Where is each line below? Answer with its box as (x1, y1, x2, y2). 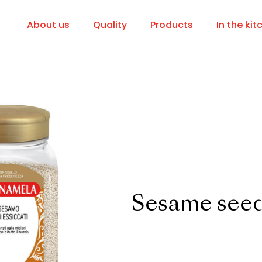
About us (27, 18, 70, 32)
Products (150, 18, 193, 32)
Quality (93, 18, 127, 32)
